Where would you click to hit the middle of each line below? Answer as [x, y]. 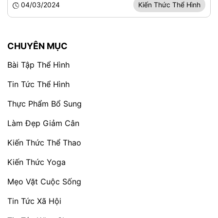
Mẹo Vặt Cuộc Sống [44, 182]
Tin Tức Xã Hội [34, 201]
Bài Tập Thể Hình [38, 65]
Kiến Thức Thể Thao [44, 143]
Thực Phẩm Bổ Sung [45, 104]
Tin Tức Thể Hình [38, 84]
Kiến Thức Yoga [36, 162]
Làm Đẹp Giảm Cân [43, 123]
